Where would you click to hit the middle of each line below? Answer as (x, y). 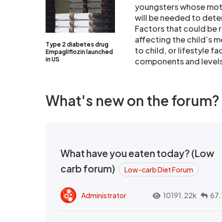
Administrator (104, 195)
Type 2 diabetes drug (77, 45)
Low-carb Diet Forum (159, 170)
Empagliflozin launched (79, 52)
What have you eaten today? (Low (137, 153)
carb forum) (88, 169)
